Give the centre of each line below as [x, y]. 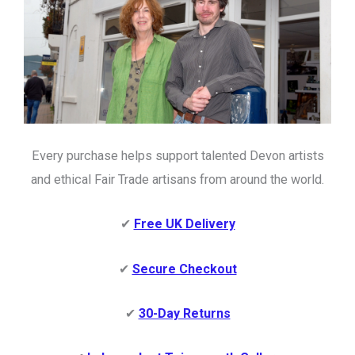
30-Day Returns [184, 313]
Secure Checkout [184, 269]
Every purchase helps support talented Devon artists [177, 156]
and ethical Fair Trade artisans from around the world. [177, 180]
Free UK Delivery [184, 224]
